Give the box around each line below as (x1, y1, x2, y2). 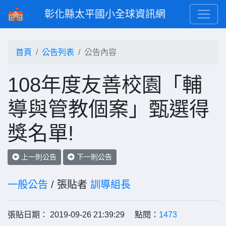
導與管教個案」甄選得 (8, 98, 209, 120)
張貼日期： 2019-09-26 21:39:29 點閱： (8, 210, 159, 219)
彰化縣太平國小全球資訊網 (44, 9, 165, 20)
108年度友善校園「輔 (8, 74, 202, 96)
